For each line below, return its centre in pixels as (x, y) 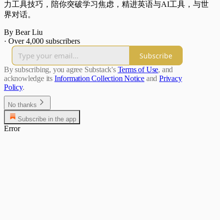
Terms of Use (138, 70)
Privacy (171, 79)
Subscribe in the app (47, 119)
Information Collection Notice (99, 79)
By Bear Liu (23, 32)
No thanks (22, 105)
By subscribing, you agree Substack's (60, 70)
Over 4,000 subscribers (44, 41)
